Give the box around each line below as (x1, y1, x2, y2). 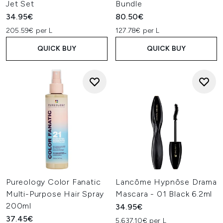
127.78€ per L (115, 26, 160, 35)
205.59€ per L (6, 26, 53, 35)
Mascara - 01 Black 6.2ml (115, 189, 213, 199)
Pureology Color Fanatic (6, 177, 101, 187)
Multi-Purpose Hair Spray (6, 189, 105, 199)
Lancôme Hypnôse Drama (115, 177, 217, 187)
